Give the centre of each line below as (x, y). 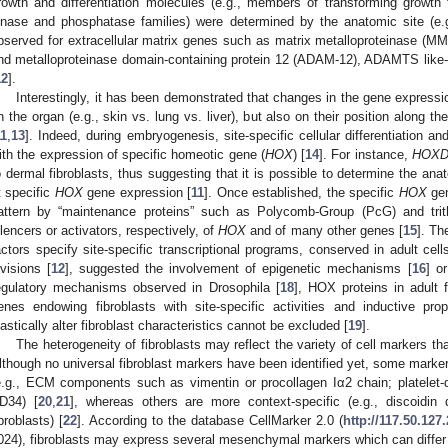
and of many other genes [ (324, 231)
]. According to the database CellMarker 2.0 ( (210, 421)
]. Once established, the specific (301, 193)
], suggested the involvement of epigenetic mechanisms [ (238, 269)
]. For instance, (365, 155)
